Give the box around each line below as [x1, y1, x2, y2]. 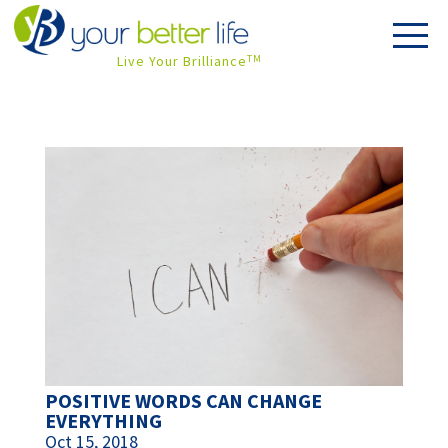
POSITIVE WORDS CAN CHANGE [44, 388, 322, 414]
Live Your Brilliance [116, 52, 247, 70]
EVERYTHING [44, 408, 162, 434]
